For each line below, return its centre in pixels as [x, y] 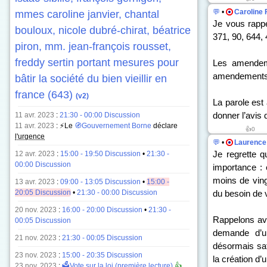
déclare [164, 126]
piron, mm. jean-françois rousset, [93, 46]
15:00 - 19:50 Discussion [100, 154]
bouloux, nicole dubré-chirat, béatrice [103, 30]
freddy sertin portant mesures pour [97, 63]
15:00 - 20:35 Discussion [102, 255]
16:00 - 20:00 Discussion [102, 210]
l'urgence [30, 136]
